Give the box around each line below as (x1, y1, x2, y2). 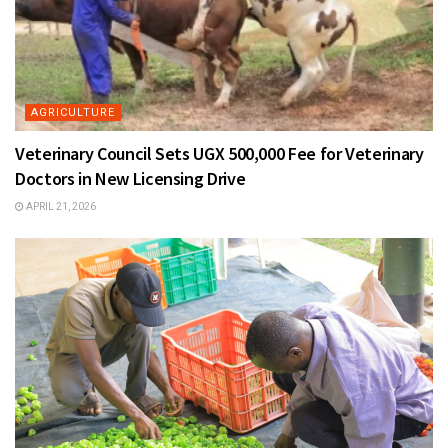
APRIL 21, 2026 (24, 200, 96, 212)
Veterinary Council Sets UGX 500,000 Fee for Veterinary (15, 141, 424, 165)
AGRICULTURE (31, 105, 115, 119)
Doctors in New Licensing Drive (15, 166, 246, 190)
